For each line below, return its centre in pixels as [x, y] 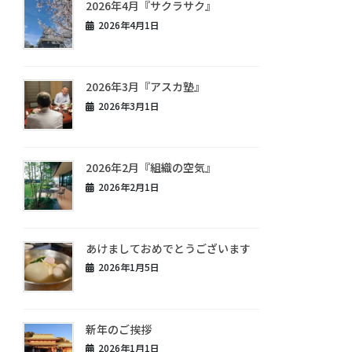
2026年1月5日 [129, 267]
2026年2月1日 [129, 186]
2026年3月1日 [129, 105]
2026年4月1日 [129, 24]
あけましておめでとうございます [169, 248]
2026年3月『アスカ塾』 [146, 87]
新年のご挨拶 [119, 329]
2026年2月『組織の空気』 [151, 167]
